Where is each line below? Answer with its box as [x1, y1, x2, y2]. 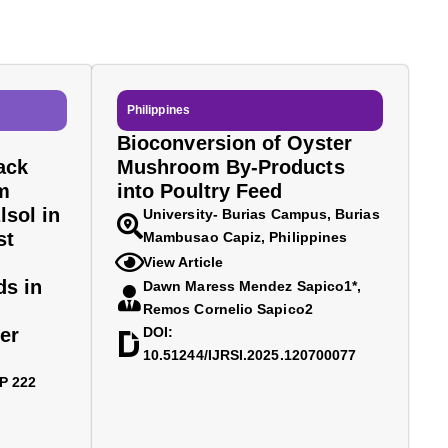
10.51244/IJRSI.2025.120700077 [143, 347, 357, 363]
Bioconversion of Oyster [117, 132, 352, 154]
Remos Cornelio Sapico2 [143, 301, 313, 317]
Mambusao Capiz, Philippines [143, 229, 348, 245]
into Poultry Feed [117, 180, 283, 202]
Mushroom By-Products [117, 156, 345, 178]
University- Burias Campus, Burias [143, 206, 380, 222]
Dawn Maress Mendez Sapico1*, [143, 278, 362, 294]
